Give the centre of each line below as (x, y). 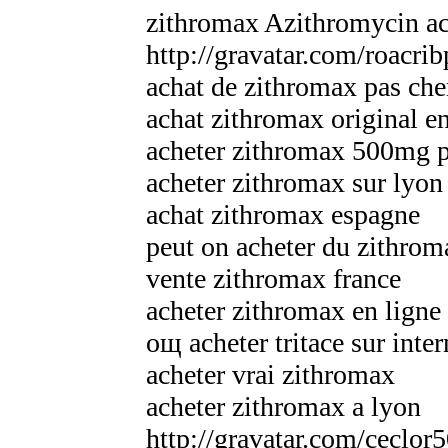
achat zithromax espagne (283, 214)
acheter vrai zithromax (270, 374)
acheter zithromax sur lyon (294, 182)
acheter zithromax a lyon (283, 406)
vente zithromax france (273, 278)
